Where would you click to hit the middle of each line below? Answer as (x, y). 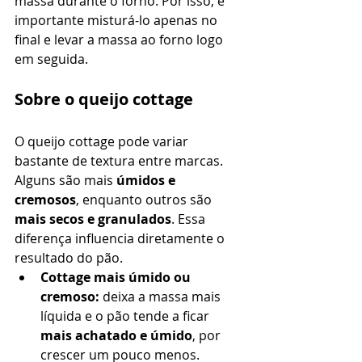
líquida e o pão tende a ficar (126, 316)
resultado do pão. (69, 258)
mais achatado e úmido (116, 336)
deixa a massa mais (162, 297)
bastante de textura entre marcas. (120, 161)
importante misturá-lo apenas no (118, 21)
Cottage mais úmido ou (117, 278)
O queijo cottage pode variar (103, 142)
